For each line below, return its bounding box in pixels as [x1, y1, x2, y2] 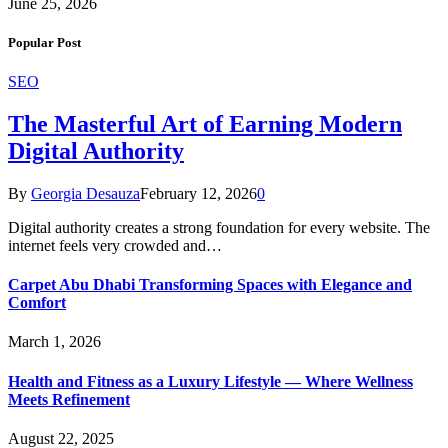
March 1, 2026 [8, 333, 101, 351]
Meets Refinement [8, 390, 130, 408]
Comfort [8, 294, 66, 312]
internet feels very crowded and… [8, 236, 222, 254]
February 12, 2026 [140, 184, 257, 202]
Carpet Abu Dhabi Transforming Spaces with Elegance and [8, 276, 412, 294]
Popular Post [8, 34, 81, 50]
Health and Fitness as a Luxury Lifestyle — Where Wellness [8, 372, 413, 390]
